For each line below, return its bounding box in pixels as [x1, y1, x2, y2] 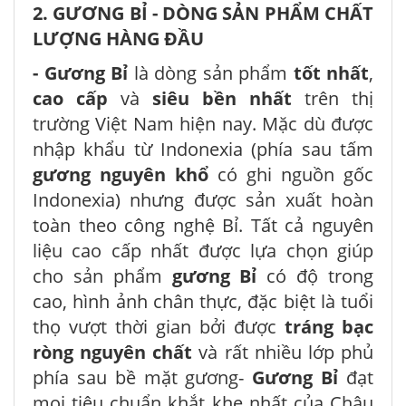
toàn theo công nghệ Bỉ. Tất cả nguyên [33, 212, 373, 237]
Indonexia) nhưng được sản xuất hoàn [33, 187, 373, 212]
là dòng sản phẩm [133, 60, 294, 85]
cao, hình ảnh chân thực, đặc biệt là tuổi [33, 288, 373, 314]
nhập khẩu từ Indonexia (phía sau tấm [33, 136, 373, 161]
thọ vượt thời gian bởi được [33, 314, 285, 339]
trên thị [292, 85, 373, 111]
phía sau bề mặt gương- [33, 364, 253, 390]
